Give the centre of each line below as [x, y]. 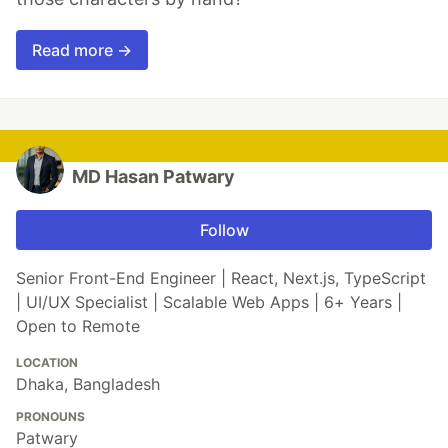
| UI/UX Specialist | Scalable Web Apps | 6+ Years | [209, 301]
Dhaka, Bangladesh [88, 383]
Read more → [82, 49]
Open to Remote [78, 325]
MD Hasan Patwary [153, 176]
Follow [224, 229]
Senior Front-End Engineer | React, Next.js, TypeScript [221, 277]
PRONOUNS [50, 416]
